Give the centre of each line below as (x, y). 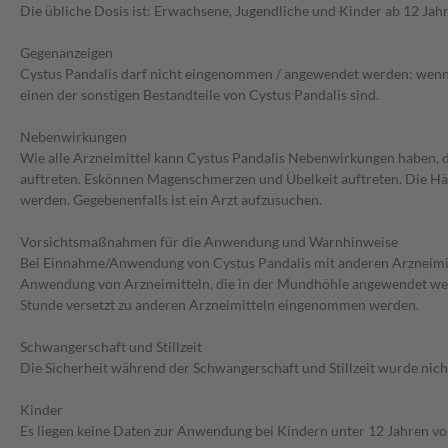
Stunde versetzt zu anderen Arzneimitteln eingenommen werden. (219, 305)
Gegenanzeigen (66, 53)
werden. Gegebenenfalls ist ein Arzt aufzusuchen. (171, 200)
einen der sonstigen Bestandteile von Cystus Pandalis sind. (199, 95)
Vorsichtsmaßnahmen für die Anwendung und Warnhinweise (209, 242)
